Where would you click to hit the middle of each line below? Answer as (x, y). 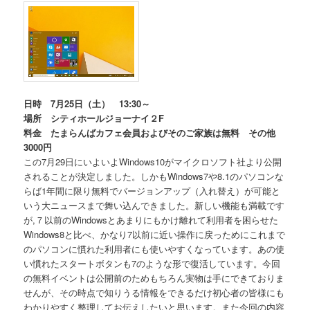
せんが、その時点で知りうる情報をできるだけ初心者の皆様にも (154, 293)
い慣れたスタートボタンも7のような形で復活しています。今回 (152, 264)
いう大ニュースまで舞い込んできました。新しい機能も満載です (154, 206)
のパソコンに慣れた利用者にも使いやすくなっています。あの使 (154, 249)
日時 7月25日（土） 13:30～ (87, 104)
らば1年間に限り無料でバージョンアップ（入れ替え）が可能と (152, 191)
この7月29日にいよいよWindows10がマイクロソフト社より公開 (153, 162)
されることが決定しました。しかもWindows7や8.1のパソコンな (154, 176)
